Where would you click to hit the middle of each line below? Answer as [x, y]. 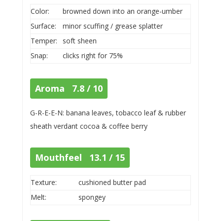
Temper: [44, 40]
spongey [92, 197]
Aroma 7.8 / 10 [69, 88]
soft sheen [79, 40]
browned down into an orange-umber [122, 11]
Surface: [43, 26]
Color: [40, 11]
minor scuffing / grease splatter [112, 26]
